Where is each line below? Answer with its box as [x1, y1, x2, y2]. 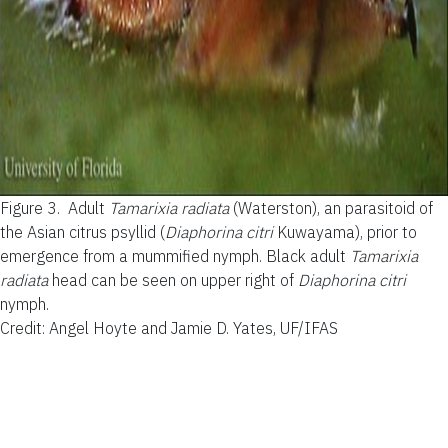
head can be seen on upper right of [48, 269, 298, 290]
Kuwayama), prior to [273, 221, 417, 242]
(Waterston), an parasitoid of [229, 197, 433, 218]
